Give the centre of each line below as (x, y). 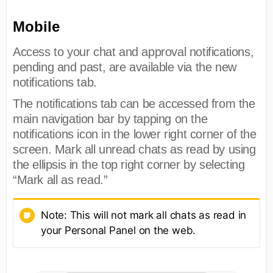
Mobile (36, 27)
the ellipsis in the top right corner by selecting (129, 165)
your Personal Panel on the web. (119, 231)
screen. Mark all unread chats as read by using (134, 150)
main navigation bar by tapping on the (110, 119)
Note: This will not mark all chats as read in (144, 215)
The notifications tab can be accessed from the (134, 104)
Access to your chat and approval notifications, (133, 52)
